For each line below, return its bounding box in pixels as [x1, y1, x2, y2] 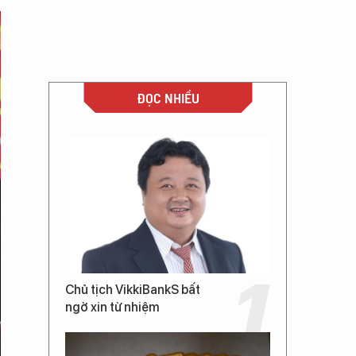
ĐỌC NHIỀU [136, 88, 199, 106]
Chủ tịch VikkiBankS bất [65, 282, 200, 297]
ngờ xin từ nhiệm [65, 300, 160, 315]
